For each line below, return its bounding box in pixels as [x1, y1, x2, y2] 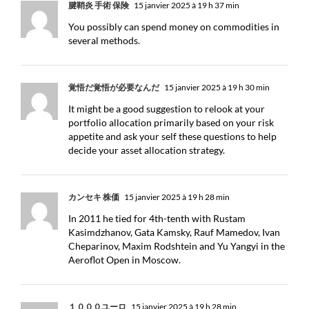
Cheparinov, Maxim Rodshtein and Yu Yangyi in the [68, 240, 285, 252]
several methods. [68, 34, 140, 46]
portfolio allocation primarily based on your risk [68, 117, 274, 128]
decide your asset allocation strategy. [68, 144, 225, 156]
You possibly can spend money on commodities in [68, 21, 279, 32]
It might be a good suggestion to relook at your [68, 103, 265, 114]
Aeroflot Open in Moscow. [68, 254, 181, 266]
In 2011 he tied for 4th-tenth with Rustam [68, 212, 246, 224]
